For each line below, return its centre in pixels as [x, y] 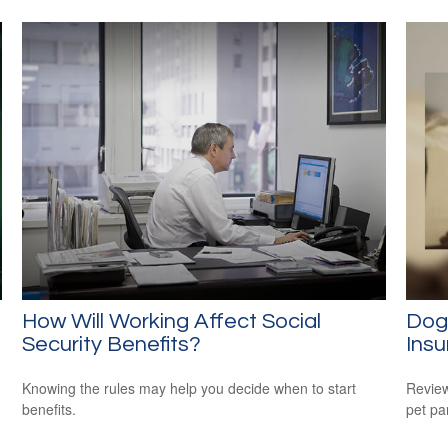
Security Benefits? [112, 345]
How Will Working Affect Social [172, 322]
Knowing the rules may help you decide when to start [189, 388]
